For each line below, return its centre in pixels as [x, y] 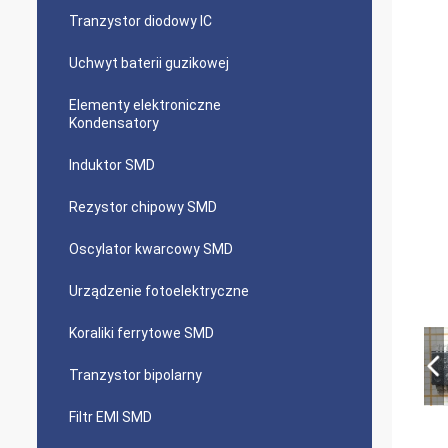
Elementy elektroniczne [145, 105]
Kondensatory [114, 123]
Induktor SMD [112, 165]
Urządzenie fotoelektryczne [159, 291]
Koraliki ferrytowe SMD [141, 333]
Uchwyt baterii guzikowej [149, 63]
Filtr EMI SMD [110, 417]
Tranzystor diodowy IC [140, 21]
